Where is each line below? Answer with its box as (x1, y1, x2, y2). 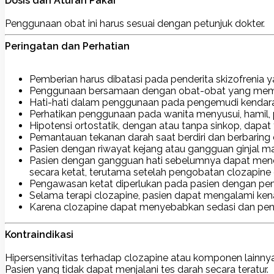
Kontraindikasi (5, 228, 73, 240)
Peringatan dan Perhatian (5, 40, 130, 52)
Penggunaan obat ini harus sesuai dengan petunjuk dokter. (5, 17, 265, 29)
